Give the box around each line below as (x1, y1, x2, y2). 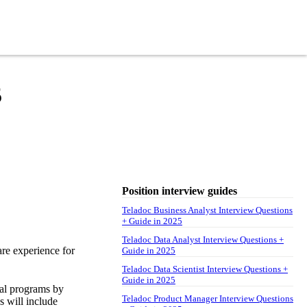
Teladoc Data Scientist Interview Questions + (122, 263, 288, 274)
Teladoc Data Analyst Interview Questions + (122, 234, 284, 245)
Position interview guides (122, 184, 237, 197)
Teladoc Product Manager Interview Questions (122, 293, 293, 304)
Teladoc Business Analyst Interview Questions (122, 204, 293, 215)
